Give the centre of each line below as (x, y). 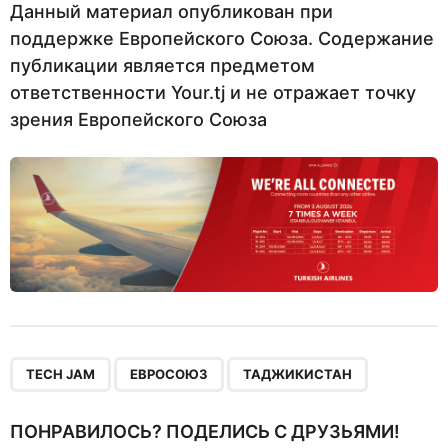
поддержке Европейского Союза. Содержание (222, 38)
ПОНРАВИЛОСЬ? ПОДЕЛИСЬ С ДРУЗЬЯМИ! (205, 432)
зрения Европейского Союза (138, 119)
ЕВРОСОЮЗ (169, 373)
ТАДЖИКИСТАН (297, 373)
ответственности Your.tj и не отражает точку (213, 92)
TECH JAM (60, 373)
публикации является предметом (162, 65)
